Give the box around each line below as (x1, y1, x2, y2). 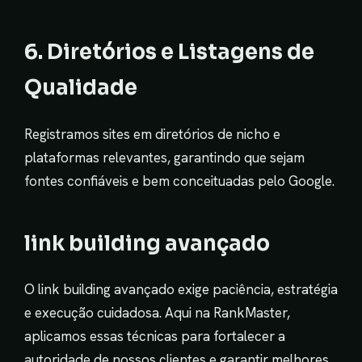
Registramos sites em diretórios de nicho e (24, 124, 280, 143)
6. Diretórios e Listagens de (24, 39, 314, 65)
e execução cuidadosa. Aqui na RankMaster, (24, 303, 290, 322)
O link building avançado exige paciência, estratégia (24, 280, 338, 298)
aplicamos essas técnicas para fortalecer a (24, 326, 285, 345)
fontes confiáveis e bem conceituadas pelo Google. (24, 171, 335, 190)
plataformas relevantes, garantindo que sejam (24, 148, 305, 166)
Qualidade (24, 74, 137, 101)
